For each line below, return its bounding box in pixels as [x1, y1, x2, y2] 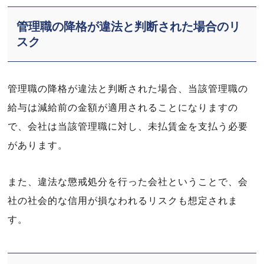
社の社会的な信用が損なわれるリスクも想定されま [8, 196, 238, 206]
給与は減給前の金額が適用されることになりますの [8, 103, 238, 113]
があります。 [8, 140, 68, 150]
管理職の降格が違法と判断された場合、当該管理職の [8, 84, 248, 94]
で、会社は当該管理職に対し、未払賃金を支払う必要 [8, 121, 248, 131]
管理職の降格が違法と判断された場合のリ [16, 20, 241, 33]
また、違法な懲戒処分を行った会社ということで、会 [8, 177, 248, 187]
